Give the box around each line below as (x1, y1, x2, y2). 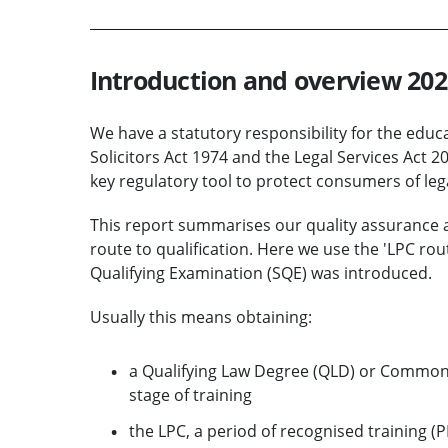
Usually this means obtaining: (89, 305, 312, 328)
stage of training (128, 383, 252, 406)
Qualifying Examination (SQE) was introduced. (89, 261, 432, 284)
